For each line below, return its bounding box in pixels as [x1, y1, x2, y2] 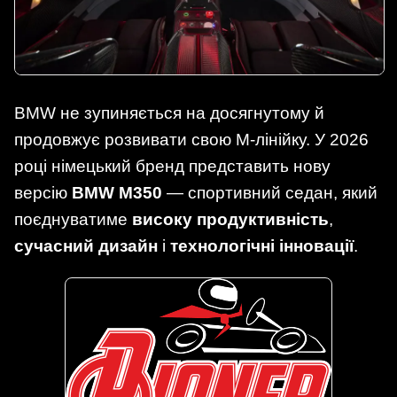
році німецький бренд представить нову [14, 156, 331, 175]
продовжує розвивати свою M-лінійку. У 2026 [14, 129, 369, 149]
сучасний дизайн [14, 236, 158, 255]
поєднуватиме [14, 209, 132, 229]
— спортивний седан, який [162, 183, 378, 202]
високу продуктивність [132, 209, 329, 229]
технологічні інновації [170, 236, 354, 255]
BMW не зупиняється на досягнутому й [14, 103, 324, 122]
